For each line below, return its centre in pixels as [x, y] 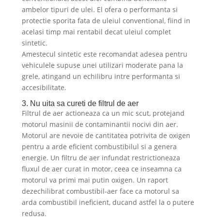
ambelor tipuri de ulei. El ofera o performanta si [100, 10]
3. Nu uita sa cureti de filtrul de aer [80, 104]
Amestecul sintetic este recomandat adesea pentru [104, 54]
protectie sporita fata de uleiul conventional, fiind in [106, 21]
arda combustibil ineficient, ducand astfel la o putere [108, 202]
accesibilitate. [44, 88]
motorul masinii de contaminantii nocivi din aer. [100, 124]
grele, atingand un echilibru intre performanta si [101, 77]
